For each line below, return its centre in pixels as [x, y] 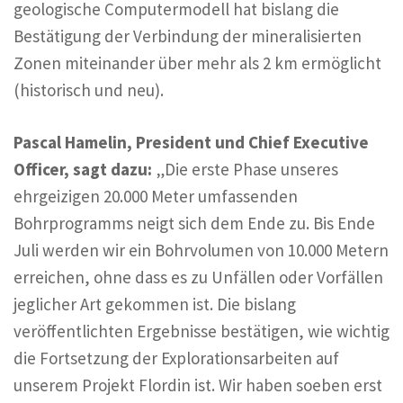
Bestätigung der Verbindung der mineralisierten [188, 36]
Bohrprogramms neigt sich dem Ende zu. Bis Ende [194, 224]
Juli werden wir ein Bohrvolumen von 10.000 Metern [201, 251]
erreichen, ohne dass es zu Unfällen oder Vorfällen [198, 278]
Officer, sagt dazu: [85, 170]
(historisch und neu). [89, 90]
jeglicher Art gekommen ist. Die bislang [155, 304]
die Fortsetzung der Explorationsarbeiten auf [176, 358]
